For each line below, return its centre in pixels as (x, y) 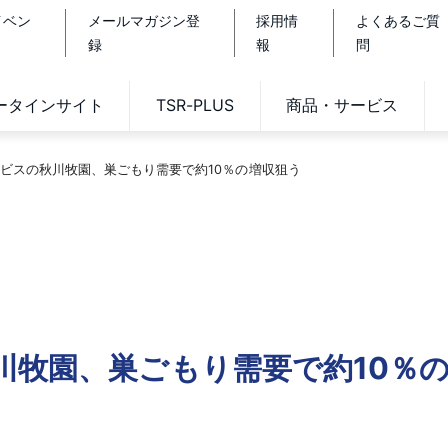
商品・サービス (342, 105)
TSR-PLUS (195, 105)
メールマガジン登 (144, 20)
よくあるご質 (397, 20)
